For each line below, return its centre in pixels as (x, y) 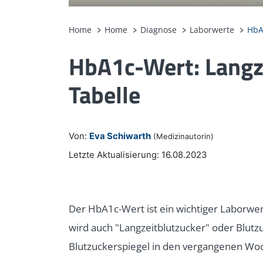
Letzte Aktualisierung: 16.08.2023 (138, 155)
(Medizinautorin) (183, 136)
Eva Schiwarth (120, 136)
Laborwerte (212, 30)
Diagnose (159, 30)
